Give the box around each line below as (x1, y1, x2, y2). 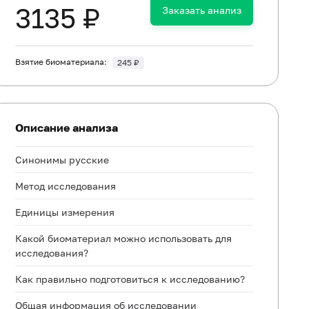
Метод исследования (15, 180, 117, 192)
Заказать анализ (162, 4, 241, 16)
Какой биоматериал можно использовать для (15, 232, 232, 244)
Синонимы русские (15, 154, 110, 166)
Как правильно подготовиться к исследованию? (15, 273, 246, 285)
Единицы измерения (15, 206, 115, 218)
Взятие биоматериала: (15, 56, 108, 67)
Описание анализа (15, 121, 119, 134)
